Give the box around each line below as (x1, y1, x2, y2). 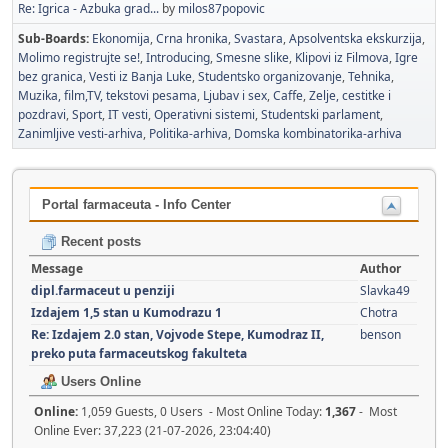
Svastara (234, 30, 283, 47)
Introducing (146, 49, 210, 66)
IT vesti (108, 106, 148, 123)
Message (31, 259, 83, 277)
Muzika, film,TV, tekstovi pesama (18, 87, 197, 104)
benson (360, 325, 401, 343)
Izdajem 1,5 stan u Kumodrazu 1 (31, 303, 222, 321)
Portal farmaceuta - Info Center (42, 197, 231, 212)
